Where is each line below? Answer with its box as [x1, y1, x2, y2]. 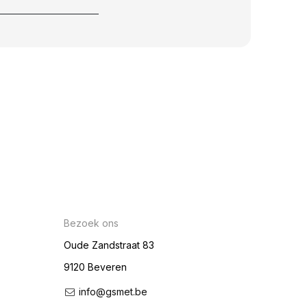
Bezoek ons [64, 217, 119, 229]
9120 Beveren [64, 261, 127, 273]
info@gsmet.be [79, 286, 148, 297]
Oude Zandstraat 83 [64, 239, 155, 251]
